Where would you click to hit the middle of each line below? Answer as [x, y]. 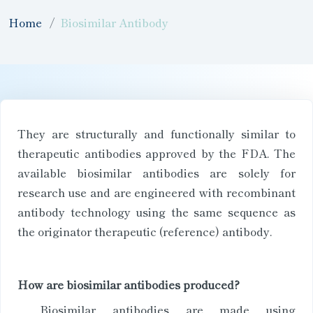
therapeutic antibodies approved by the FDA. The [156, 153]
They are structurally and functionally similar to [156, 133]
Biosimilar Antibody [115, 22]
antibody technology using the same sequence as [156, 212]
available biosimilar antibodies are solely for [156, 173]
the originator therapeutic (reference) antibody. [145, 231]
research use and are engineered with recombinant [156, 192]
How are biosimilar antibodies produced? [129, 284]
